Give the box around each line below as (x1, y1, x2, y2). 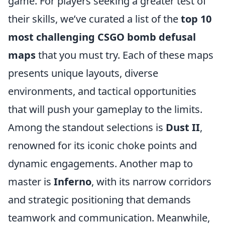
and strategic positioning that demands (8, 193, 191, 206)
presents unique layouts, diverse (8, 66, 158, 80)
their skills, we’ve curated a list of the (8, 12, 181, 26)
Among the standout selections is (8, 121, 166, 134)
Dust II (166, 121, 200, 134)
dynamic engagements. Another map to (8, 157, 193, 170)
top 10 (181, 12, 211, 26)
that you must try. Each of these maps (36, 48, 213, 62)
